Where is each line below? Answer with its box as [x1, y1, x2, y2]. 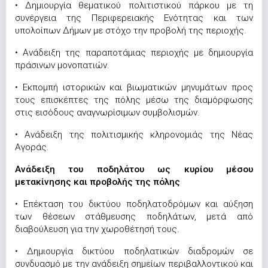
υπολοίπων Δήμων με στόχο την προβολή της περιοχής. [15, 25, 246, 36]
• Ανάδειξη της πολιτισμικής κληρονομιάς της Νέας [15, 129, 253, 140]
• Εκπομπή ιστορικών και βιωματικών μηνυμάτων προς [15, 82, 253, 93]
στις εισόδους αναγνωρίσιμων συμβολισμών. [15, 107, 200, 118]
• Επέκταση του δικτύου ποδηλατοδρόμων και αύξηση [15, 199, 253, 209]
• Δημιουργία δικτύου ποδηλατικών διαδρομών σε [15, 246, 253, 257]
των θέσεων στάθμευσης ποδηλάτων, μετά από [15, 211, 253, 222]
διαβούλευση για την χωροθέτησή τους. [15, 224, 179, 234]
